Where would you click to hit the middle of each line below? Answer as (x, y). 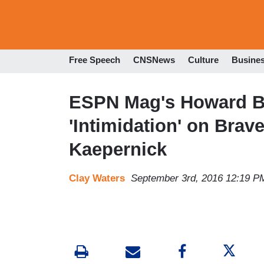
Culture (203, 60)
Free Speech (95, 60)
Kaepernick (118, 149)
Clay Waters (97, 178)
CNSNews (154, 60)
